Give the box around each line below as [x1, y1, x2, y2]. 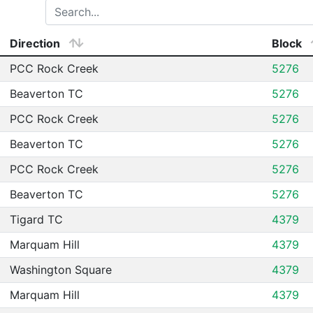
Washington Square [10, 263, 112, 277]
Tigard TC [10, 212, 63, 226]
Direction [10, 36, 60, 50]
